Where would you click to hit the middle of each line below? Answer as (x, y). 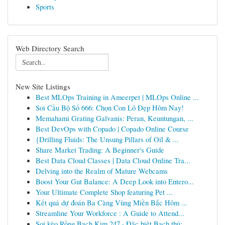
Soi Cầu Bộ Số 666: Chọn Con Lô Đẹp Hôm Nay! (110, 107)
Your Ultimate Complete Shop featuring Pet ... (104, 192)
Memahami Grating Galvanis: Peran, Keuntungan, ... (115, 118)
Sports (45, 7)
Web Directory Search (50, 48)
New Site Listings (43, 86)
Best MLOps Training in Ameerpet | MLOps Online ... (117, 97)
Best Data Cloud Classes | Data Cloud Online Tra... (113, 160)
